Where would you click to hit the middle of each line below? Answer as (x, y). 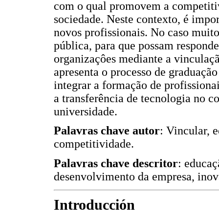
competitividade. (94, 144)
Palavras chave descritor (116, 163)
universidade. (86, 111)
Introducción (94, 205)
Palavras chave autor (107, 131)
